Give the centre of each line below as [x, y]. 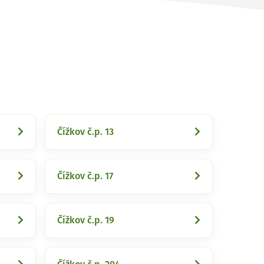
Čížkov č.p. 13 [85, 132]
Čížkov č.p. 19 [86, 220]
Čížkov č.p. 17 [85, 176]
